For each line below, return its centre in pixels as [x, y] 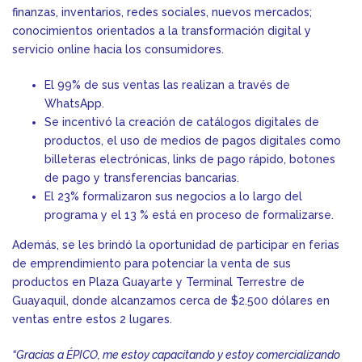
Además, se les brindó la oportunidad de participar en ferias [176, 245]
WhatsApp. [76, 104]
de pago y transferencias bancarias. [142, 178]
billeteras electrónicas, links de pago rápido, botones [190, 160]
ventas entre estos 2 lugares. [92, 320]
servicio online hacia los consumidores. [120, 50]
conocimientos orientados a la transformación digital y [162, 31]
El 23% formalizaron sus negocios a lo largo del [173, 197]
